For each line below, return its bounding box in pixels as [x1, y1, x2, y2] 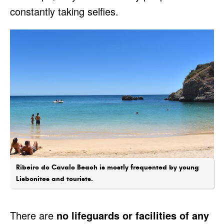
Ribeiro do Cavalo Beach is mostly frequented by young [16, 162, 199, 172]
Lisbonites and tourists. [16, 174, 93, 183]
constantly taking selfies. [10, 3, 118, 18]
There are [10, 208, 56, 223]
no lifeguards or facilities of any [56, 208, 209, 223]
